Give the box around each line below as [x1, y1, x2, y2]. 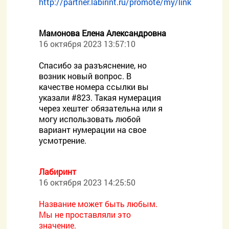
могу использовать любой [39, 113, 141, 124]
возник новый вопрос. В [39, 71, 132, 81]
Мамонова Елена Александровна [39, 28, 167, 38]
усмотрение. [39, 135, 87, 146]
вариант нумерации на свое [39, 124, 147, 135]
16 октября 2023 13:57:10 [39, 38, 136, 49]
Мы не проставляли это [39, 209, 131, 220]
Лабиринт [39, 166, 77, 177]
